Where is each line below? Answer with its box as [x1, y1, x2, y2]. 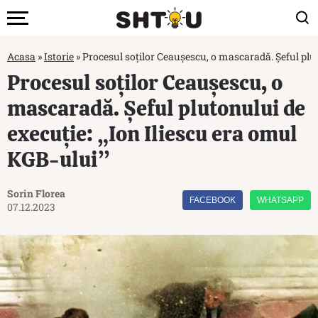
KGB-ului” [7, 146, 110, 173]
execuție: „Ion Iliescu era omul [7, 120, 297, 148]
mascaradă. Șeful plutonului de [7, 94, 305, 122]
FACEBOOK [190, 195, 236, 205]
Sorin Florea [7, 187, 65, 200]
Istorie [44, 50, 74, 63]
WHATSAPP [257, 195, 304, 205]
